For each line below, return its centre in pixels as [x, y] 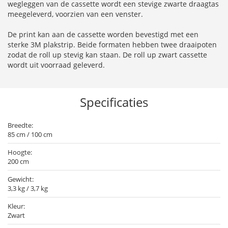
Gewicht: [21, 179]
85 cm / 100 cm [30, 135]
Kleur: [16, 206]
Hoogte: [20, 152]
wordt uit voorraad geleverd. [56, 65]
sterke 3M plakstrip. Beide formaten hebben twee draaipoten [112, 45]
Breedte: [20, 125]
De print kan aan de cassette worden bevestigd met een [103, 35]
